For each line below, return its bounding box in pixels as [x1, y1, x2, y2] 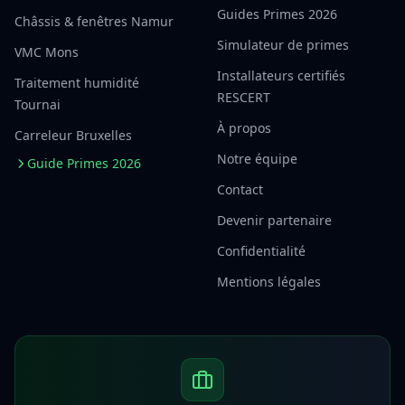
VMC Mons [14, 42, 79, 61]
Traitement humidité [14, 73, 139, 91]
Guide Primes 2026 [27, 154, 141, 172]
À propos [217, 118, 271, 137]
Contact [217, 180, 263, 198]
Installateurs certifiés [217, 66, 345, 84]
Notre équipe [217, 149, 297, 167]
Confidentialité [217, 241, 306, 259]
